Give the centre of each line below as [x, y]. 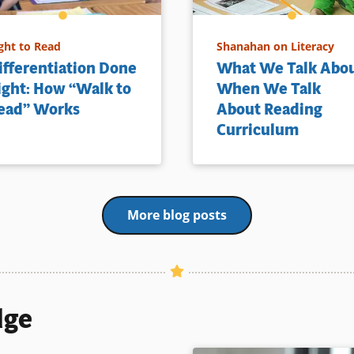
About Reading [269, 109]
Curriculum [258, 130]
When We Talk [269, 88]
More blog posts [177, 215]
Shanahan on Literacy [275, 46]
